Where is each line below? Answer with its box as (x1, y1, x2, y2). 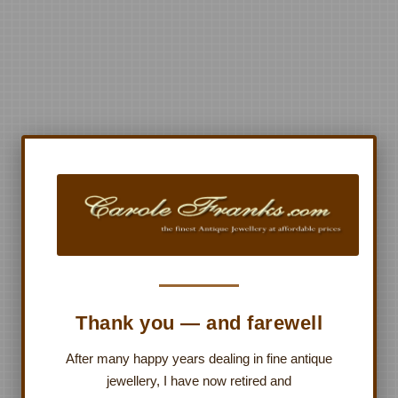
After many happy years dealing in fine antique (66, 351, 332, 366)
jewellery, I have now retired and (107, 373, 291, 388)
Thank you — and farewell (76, 312, 322, 334)
